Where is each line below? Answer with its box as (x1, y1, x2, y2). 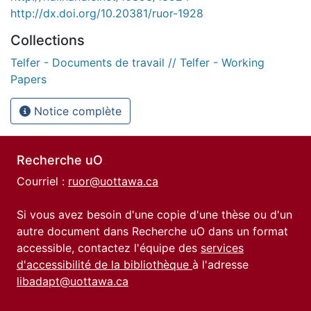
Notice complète (31, 103, 121, 118)
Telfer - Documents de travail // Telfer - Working (10, 55, 264, 69)
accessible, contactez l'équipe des (17, 241, 201, 255)
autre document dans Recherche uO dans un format (17, 224, 288, 238)
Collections (10, 31, 85, 49)
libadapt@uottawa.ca (17, 274, 128, 288)
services (201, 241, 244, 255)
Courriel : (17, 174, 68, 188)
